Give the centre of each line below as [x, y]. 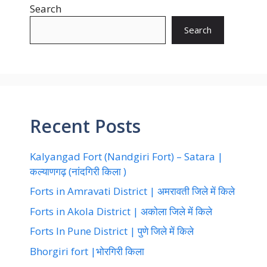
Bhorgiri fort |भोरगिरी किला [87, 251]
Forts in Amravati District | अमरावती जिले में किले [132, 191]
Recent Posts [85, 126]
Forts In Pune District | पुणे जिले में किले [112, 231]
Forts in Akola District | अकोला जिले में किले [121, 211]
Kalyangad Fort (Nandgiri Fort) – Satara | [126, 156]
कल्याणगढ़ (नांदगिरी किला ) [78, 171]
